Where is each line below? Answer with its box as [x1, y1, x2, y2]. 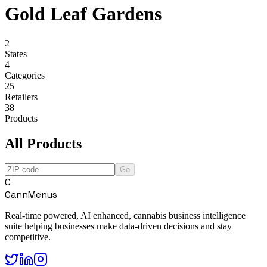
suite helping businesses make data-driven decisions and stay [5, 221, 232, 232]
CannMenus [5, 188, 57, 201]
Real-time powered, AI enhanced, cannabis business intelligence [5, 210, 246, 221]
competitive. [5, 232, 51, 243]
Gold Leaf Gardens [5, 3, 162, 25]
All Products [5, 135, 82, 151]
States [5, 48, 27, 59]
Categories [5, 70, 45, 80]
